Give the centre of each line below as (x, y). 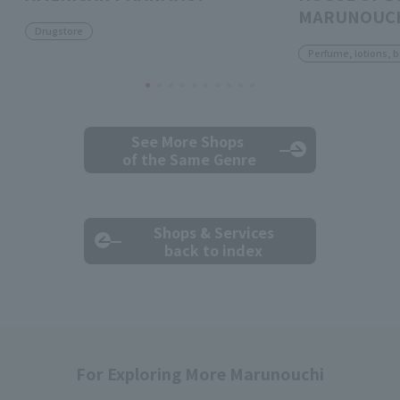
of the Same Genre (187, 159)
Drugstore (59, 31)
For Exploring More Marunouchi (200, 374)
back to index (213, 250)
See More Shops (187, 142)
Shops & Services (213, 233)
